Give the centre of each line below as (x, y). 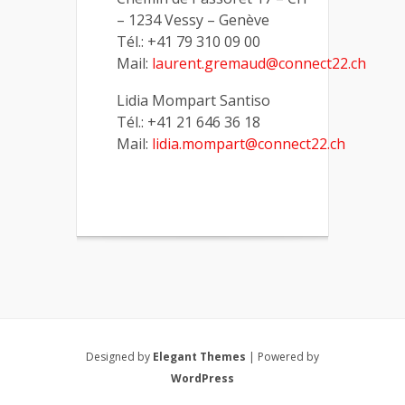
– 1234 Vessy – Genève (193, 19)
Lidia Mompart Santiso (193, 100)
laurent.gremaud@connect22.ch (259, 63)
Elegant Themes (199, 356)
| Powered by (283, 356)
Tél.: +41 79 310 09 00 (188, 41)
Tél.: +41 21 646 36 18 (188, 122)
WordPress (202, 378)
